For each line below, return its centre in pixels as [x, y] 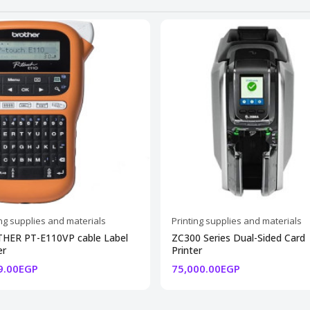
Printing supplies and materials [236, 220]
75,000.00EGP [206, 268]
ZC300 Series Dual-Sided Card [238, 237]
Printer [186, 250]
